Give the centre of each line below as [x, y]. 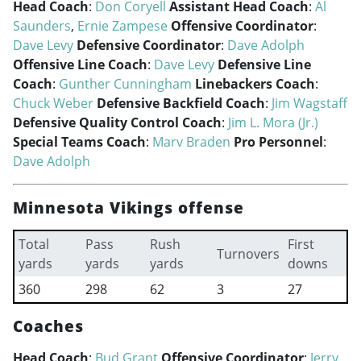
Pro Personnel [278, 142]
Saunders [42, 26]
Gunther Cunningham [125, 84]
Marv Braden [191, 142]
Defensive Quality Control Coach [117, 122]
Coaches [48, 326]
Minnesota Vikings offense [129, 207]
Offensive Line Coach [80, 64]
